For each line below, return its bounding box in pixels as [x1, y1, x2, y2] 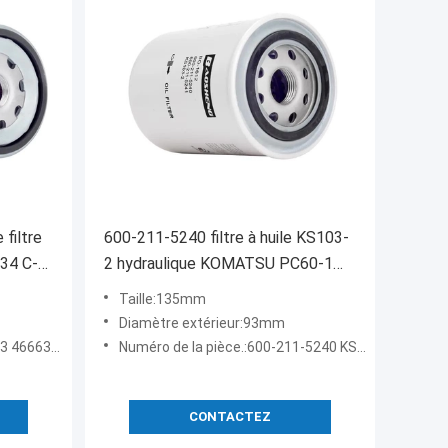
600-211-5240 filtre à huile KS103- [104, 228, 349, 248]
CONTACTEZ [189, 409, 271, 425]
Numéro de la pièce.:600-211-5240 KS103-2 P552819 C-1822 [119, 339, 357, 356]
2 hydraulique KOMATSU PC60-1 [104, 254, 333, 274]
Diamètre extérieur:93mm [119, 315, 285, 332]
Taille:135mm [119, 291, 206, 308]
